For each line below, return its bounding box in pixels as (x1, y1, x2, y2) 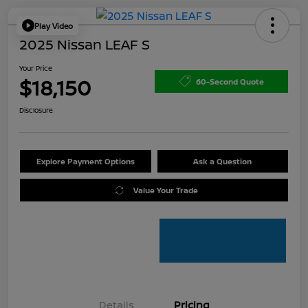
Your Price (19, 63, 52, 74)
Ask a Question (193, 156, 252, 167)
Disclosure (19, 105, 53, 115)
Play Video (34, 20, 73, 31)
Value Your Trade (133, 185, 198, 196)
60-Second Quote (195, 76, 264, 87)
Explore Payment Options (36, 156, 135, 167)
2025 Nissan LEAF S (19, 35, 150, 54)
